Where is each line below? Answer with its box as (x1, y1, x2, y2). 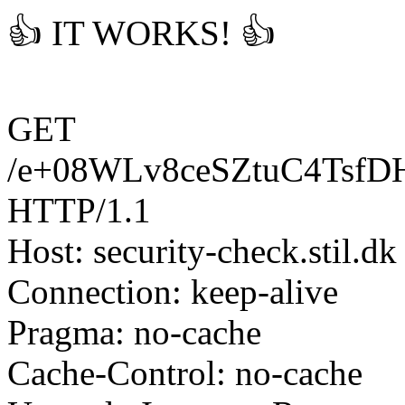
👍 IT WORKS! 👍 (7, 14, 276, 52)
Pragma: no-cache (7, 313, 261, 352)
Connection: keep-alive (7, 272, 338, 311)
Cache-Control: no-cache (7, 353, 363, 392)
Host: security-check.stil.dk (7, 231, 397, 270)
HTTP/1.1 (7, 191, 151, 230)
